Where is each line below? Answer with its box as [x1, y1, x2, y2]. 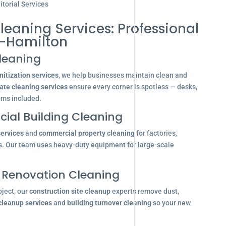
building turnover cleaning [67, 199, 151, 207]
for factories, [134, 129, 177, 137]
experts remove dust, [110, 187, 179, 195]
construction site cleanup [29, 187, 110, 195]
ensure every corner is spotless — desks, [67, 83, 197, 91]
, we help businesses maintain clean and [58, 71, 187, 79]
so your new [151, 199, 191, 207]
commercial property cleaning [38, 129, 135, 137]
